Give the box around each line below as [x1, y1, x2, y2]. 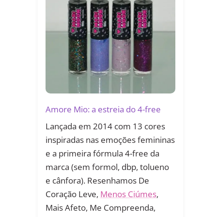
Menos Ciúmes [100, 188, 156, 200]
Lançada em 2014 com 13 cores [46, 121, 165, 132]
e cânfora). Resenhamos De [46, 175, 149, 186]
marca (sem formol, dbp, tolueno [46, 161, 169, 173]
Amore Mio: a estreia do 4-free [46, 104, 161, 115]
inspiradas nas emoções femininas [46, 134, 175, 146]
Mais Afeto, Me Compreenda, [46, 202, 155, 214]
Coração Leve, [46, 188, 100, 200]
